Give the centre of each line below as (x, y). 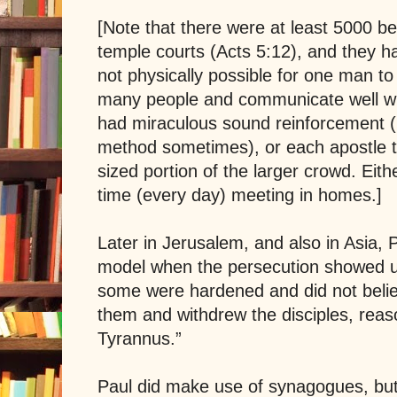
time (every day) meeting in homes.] (240, 195)
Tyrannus (134, 339)
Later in (130, 243)
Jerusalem (203, 243)
